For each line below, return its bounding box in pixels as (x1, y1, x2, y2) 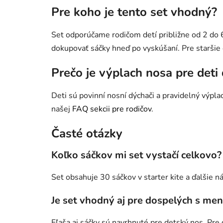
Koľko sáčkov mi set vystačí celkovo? (51, 148, 222, 162)
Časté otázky (51, 125, 122, 141)
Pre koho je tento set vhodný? (51, 3, 217, 20)
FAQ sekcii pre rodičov (72, 103, 151, 114)
